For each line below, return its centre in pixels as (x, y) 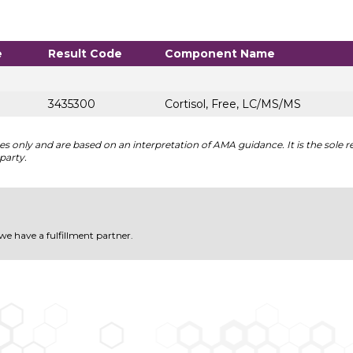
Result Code (85, 54)
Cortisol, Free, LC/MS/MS (232, 104)
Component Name (219, 54)
